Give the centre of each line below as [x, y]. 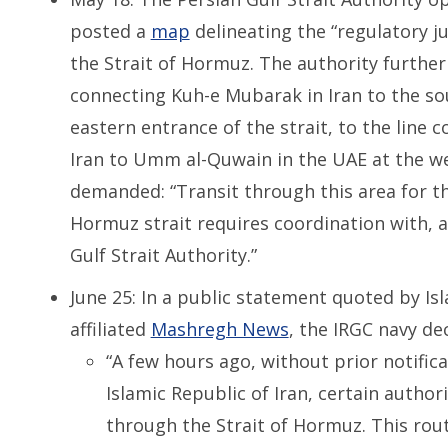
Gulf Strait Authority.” [163, 255]
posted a [110, 31]
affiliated [110, 329]
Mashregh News [219, 329]
